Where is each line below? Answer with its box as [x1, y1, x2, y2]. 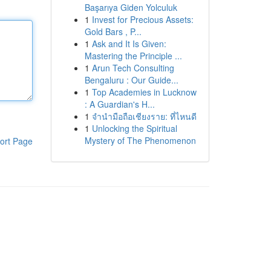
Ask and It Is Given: [91, 38, 166, 50]
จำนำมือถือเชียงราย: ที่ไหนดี [91, 110, 197, 122]
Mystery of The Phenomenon [84, 134, 196, 146]
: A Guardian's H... [84, 98, 155, 110]
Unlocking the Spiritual [91, 122, 177, 134]
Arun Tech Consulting [91, 62, 174, 74]
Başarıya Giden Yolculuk [84, 1, 177, 13]
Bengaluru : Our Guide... [84, 74, 178, 86]
